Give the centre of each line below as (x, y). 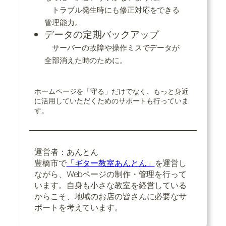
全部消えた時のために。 (86, 60)
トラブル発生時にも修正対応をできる (112, 9)
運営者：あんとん (67, 152)
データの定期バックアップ (102, 34)
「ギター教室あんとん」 (110, 163)
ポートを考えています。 (78, 207)
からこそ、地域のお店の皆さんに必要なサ (111, 196)
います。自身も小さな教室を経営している (111, 185)
